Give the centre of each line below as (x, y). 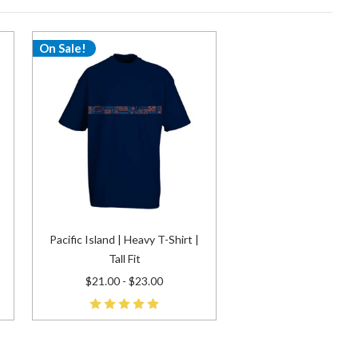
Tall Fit (124, 259)
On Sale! (62, 48)
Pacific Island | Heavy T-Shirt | (124, 240)
